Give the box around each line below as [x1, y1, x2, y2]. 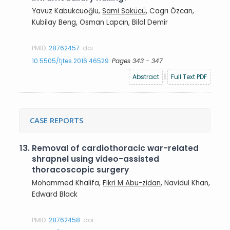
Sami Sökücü [102, 6, 146, 16]
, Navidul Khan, [161, 178, 210, 188]
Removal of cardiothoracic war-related [32, 143, 199, 154]
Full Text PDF [171, 72, 207, 81]
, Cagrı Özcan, [146, 6, 195, 16]
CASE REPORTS [30, 115, 84, 125]
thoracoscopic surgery [32, 164, 129, 175]
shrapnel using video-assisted [32, 154, 160, 164]
